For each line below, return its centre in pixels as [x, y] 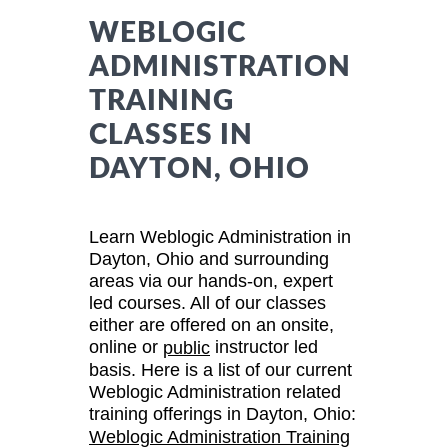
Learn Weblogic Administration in [220, 236]
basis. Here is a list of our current [220, 370]
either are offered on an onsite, [211, 324]
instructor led [264, 346]
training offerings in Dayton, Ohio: [222, 414]
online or [126, 346]
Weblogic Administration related [215, 392]
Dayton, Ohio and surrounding [209, 258]
